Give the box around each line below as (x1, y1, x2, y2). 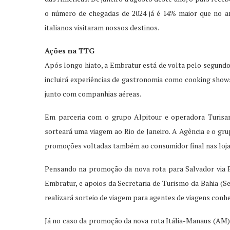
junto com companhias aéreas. (45, 88, 141, 99)
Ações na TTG (45, 45, 94, 55)
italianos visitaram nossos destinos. (45, 22, 159, 32)
